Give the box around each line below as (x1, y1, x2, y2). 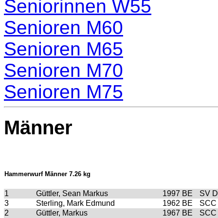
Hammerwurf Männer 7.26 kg (4, 170, 91, 178)
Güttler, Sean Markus (36, 189, 108, 198)
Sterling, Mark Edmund (36, 199, 115, 208)
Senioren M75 (4, 81, 123, 102)
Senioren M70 (4, 59, 123, 81)
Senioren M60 (4, 17, 123, 38)
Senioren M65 (4, 38, 123, 59)
